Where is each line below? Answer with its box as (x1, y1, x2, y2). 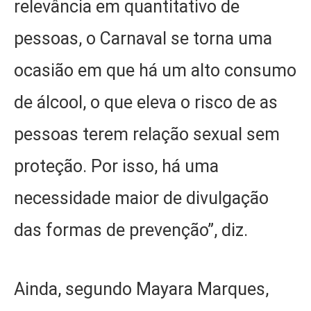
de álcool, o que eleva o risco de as (14, 92, 278, 113)
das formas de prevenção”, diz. (14, 220, 248, 241)
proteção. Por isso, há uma (14, 156, 219, 177)
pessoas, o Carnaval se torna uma (14, 28, 272, 49)
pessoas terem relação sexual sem (14, 124, 280, 145)
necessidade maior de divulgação (14, 188, 269, 209)
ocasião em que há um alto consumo (14, 60, 296, 81)
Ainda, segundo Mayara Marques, (14, 278, 269, 299)
